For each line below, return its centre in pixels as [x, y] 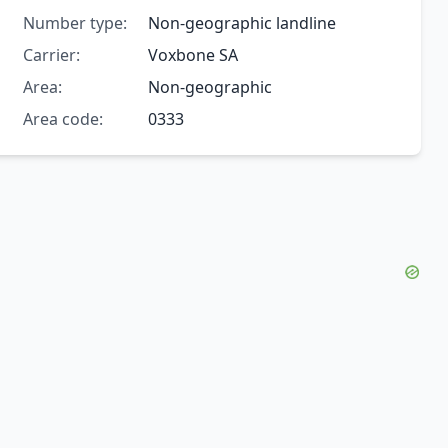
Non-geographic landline [241, 23]
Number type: [74, 23]
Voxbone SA [192, 55]
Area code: [62, 119]
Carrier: [51, 55]
